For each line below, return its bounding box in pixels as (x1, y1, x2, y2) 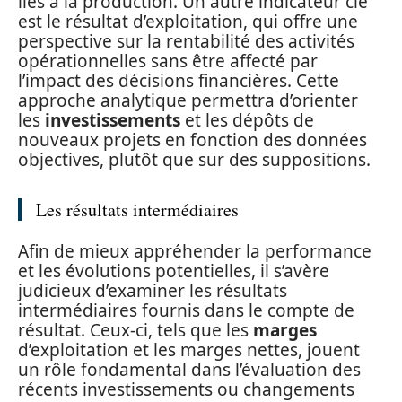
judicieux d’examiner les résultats (18, 278, 287, 302)
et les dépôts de (180, 109, 314, 132)
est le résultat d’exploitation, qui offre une (18, 10, 358, 33)
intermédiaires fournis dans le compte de (18, 298, 354, 322)
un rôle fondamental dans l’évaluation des (18, 357, 361, 381)
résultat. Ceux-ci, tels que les (18, 318, 253, 342)
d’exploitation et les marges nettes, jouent (18, 337, 360, 362)
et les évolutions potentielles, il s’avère (18, 258, 329, 283)
